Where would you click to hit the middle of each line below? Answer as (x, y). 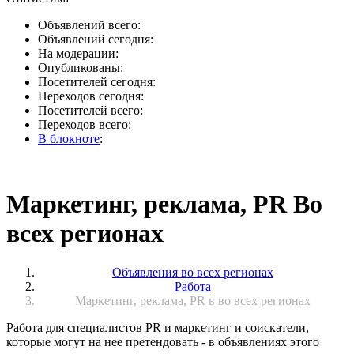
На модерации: (78, 53)
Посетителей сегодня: (97, 82)
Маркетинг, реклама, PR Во (164, 204)
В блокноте (69, 139)
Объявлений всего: (89, 25)
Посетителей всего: (90, 110)
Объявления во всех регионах (193, 272)
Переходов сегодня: (91, 96)
